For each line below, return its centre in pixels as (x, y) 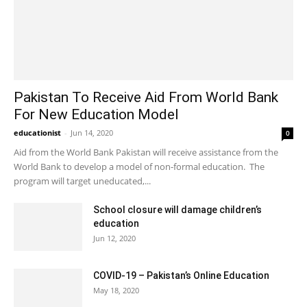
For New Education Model (96, 115)
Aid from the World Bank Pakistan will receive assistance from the (146, 152)
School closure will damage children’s (177, 210)
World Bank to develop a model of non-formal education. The (139, 167)
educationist (37, 133)
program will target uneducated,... (82, 181)
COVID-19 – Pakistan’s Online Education (181, 276)
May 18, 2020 (116, 291)
